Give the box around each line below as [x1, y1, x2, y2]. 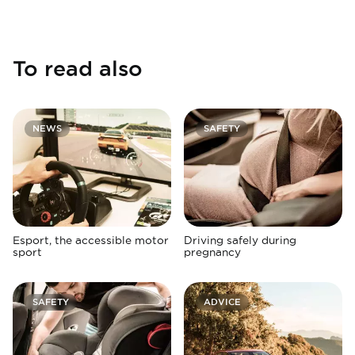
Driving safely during [184, 235, 296, 246]
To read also [13, 55, 143, 80]
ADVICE [204, 297, 241, 307]
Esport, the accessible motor [13, 235, 169, 246]
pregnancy [184, 246, 241, 258]
